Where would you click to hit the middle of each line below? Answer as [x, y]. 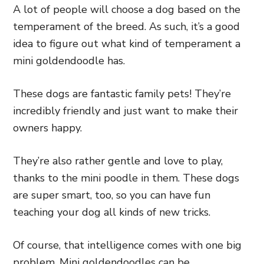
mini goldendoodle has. [70, 61]
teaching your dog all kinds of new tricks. [112, 212]
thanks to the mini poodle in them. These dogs [126, 178]
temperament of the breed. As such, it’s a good [126, 27]
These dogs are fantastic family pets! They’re [122, 94]
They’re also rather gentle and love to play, [118, 161]
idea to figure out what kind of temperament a [127, 44]
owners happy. [47, 128]
